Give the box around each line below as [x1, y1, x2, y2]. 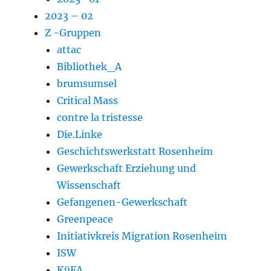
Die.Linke [57, 128, 103, 140]
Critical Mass [57, 94, 119, 106]
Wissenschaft [57, 178, 122, 191]
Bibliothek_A [57, 60, 122, 73]
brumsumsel [57, 77, 117, 90]
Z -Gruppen [45, 26, 102, 39]
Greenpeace [57, 212, 114, 225]
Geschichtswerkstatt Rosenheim [57, 145, 214, 157]
